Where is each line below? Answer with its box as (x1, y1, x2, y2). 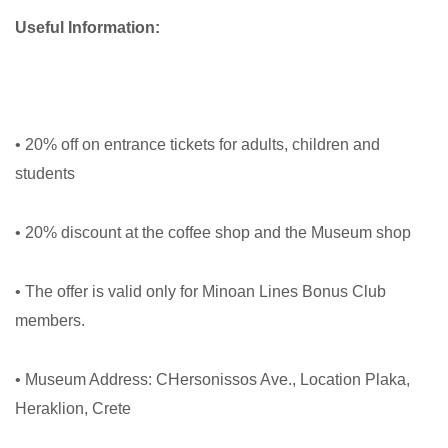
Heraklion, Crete (15, 400, 135, 417)
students (15, 165, 75, 182)
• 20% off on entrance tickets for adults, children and (15, 136, 380, 153)
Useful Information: (15, 19, 160, 36)
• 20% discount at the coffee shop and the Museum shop (15, 224, 411, 241)
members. (15, 312, 85, 329)
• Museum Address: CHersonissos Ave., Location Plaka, (15, 371, 410, 388)
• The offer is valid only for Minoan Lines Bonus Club (15, 283, 386, 300)
